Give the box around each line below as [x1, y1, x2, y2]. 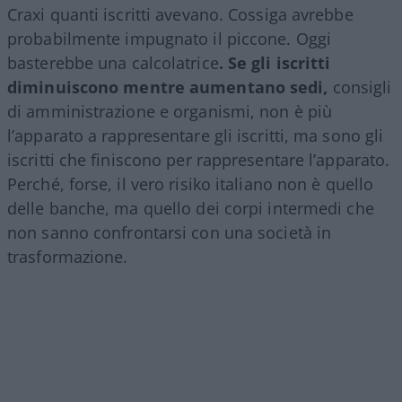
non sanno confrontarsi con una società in [7, 222, 332, 244]
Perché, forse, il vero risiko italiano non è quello [7, 173, 374, 196]
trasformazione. [7, 246, 128, 268]
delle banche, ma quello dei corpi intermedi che [7, 197, 374, 220]
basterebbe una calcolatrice [7, 52, 219, 74]
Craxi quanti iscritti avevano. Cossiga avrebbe [7, 4, 354, 26]
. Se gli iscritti [218, 52, 331, 74]
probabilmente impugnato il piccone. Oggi [7, 28, 332, 50]
